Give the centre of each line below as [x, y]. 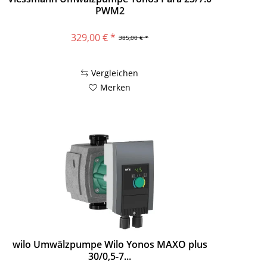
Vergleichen [115, 73]
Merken [116, 87]
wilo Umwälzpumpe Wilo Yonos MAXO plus [110, 245]
